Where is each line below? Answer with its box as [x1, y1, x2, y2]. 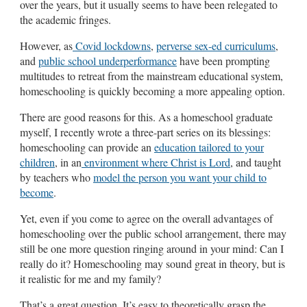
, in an [55, 154, 82, 169]
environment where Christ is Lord [84, 154, 230, 169]
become [20, 184, 53, 199]
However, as [20, 38, 73, 53]
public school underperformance [38, 53, 177, 68]
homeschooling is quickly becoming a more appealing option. [20, 83, 285, 98]
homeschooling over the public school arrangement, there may [20, 225, 286, 241]
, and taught [230, 154, 281, 169]
